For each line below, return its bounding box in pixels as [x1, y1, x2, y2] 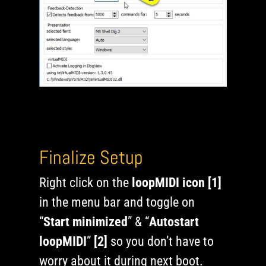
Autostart [149, 214, 199, 229]
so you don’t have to [107, 233, 214, 249]
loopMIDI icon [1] [132, 175, 222, 190]
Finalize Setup [39, 145, 144, 169]
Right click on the [39, 175, 132, 190]
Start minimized [43, 214, 128, 229]
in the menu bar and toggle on [39, 194, 195, 210]
